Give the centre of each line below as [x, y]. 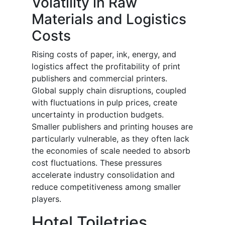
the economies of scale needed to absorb [111, 151]
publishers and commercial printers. [99, 79]
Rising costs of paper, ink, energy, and [104, 54]
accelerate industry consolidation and [103, 175]
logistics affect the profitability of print [106, 67]
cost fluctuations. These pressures [97, 163]
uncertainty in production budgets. [98, 115]
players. [46, 199]
